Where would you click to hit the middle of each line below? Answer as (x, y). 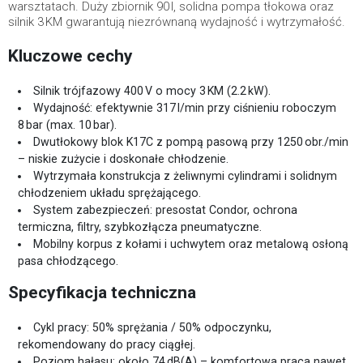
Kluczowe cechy (70, 56)
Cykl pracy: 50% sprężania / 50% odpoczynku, (153, 327)
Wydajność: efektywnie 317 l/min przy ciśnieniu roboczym (185, 108)
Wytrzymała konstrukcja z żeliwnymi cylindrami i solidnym (186, 176)
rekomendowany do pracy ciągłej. (107, 344)
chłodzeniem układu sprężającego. (109, 193)
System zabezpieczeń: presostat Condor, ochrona (166, 210)
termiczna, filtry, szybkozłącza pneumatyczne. (140, 227)
